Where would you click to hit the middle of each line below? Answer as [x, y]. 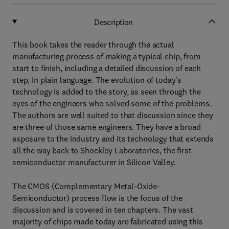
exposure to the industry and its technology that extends [113, 139]
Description [113, 22]
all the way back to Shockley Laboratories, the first [102, 150]
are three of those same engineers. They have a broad [107, 127]
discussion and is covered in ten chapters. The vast [103, 210]
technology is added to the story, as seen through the [107, 91]
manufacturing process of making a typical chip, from [107, 56]
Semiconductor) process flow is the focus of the [97, 198]
